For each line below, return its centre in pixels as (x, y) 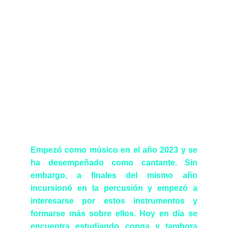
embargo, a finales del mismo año (114, 175)
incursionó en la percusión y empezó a (114, 188)
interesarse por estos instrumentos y (114, 201)
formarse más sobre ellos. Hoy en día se (114, 213)
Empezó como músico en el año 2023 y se (114, 150)
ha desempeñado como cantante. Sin (114, 163)
